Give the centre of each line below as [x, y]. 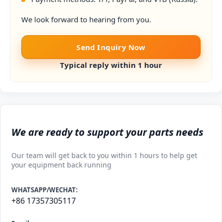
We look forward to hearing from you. [86, 20]
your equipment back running [61, 165]
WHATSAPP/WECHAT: [45, 190]
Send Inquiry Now [111, 47]
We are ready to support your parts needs [107, 132]
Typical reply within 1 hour [111, 65]
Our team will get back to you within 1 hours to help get [104, 156]
